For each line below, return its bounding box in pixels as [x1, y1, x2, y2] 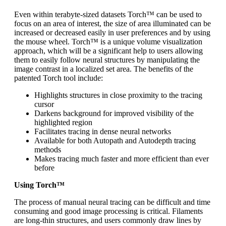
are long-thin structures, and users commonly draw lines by [14, 215, 201, 224]
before [34, 163, 54, 172]
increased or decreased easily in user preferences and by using [14, 28, 210, 37]
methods [34, 145, 61, 154]
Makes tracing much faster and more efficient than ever [34, 154, 209, 163]
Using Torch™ [14, 180, 65, 189]
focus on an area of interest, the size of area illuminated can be [14, 19, 211, 28]
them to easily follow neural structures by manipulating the [14, 55, 200, 64]
